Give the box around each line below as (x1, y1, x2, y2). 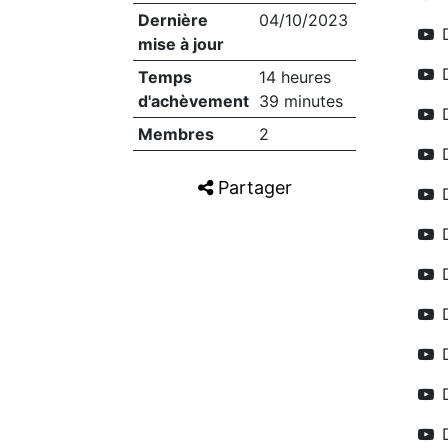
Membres (137, 124, 214, 144)
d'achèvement (137, 91, 249, 111)
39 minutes (258, 91, 343, 111)
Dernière (137, 10, 208, 30)
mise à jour (137, 34, 224, 54)
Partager (212, 177, 292, 198)
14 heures (258, 67, 331, 87)
